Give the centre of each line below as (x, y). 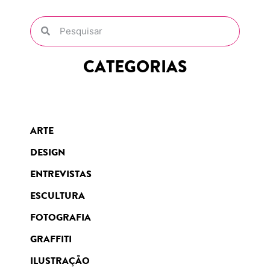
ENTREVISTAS (61, 174)
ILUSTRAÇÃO (60, 260)
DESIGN (48, 152)
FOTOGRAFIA (61, 217)
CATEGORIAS (135, 67)
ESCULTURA (58, 195)
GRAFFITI (51, 239)
